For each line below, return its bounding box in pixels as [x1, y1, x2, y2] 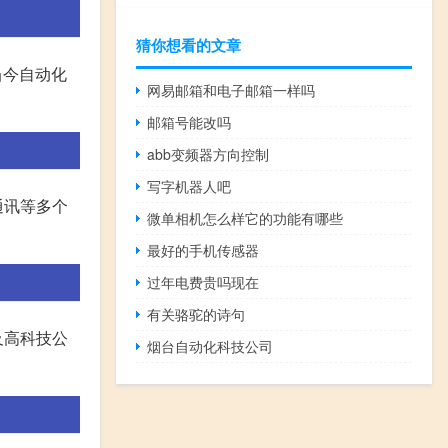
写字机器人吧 [147, 175, 232, 196]
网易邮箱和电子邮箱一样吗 [147, 79, 316, 100]
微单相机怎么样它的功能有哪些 [147, 207, 344, 228]
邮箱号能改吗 [147, 111, 232, 132]
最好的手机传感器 [147, 239, 260, 260]
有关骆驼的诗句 [147, 303, 246, 324]
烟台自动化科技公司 [147, 335, 274, 356]
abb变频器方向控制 [147, 143, 270, 164]
